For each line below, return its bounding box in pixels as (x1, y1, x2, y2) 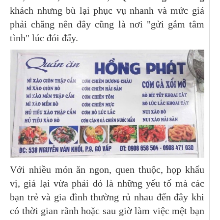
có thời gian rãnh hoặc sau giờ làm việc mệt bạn (10, 205, 204, 216)
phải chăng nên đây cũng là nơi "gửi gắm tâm (10, 19, 204, 30)
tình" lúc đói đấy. (10, 32, 78, 44)
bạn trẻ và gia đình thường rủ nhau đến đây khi (10, 191, 204, 202)
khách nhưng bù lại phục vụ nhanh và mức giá (10, 5, 204, 16)
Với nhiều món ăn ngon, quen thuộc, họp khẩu (10, 164, 204, 175)
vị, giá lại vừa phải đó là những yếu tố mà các (10, 177, 204, 189)
